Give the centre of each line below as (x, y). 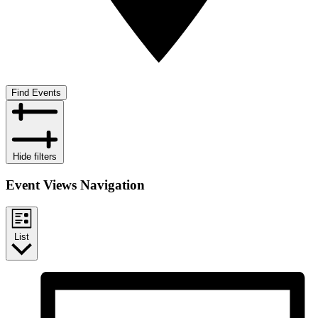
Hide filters (35, 157)
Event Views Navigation (75, 185)
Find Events (36, 93)
